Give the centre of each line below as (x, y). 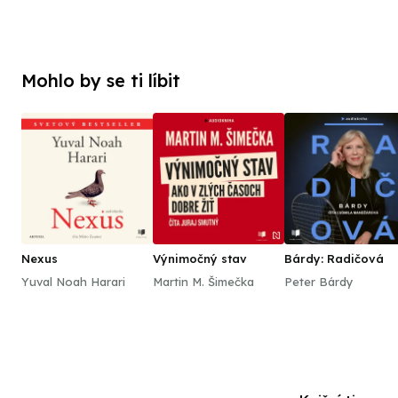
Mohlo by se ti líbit (101, 80)
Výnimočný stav (200, 259)
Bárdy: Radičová (334, 259)
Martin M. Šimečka (203, 282)
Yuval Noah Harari (73, 282)
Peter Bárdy (319, 282)
